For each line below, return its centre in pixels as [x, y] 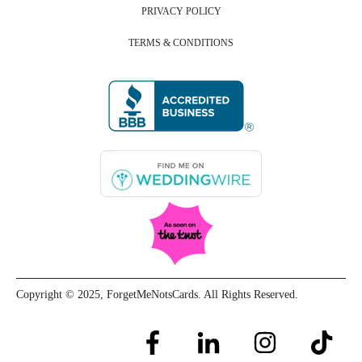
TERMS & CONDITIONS [181, 42]
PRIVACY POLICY [181, 12]
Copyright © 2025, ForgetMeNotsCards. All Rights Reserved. [157, 295]
